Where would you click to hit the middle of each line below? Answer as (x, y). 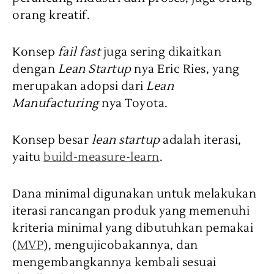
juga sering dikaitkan (161, 52)
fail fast (79, 52)
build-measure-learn (102, 157)
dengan (35, 69)
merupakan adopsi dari (79, 86)
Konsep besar (52, 140)
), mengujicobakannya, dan (121, 245)
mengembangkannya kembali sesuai (114, 262)
